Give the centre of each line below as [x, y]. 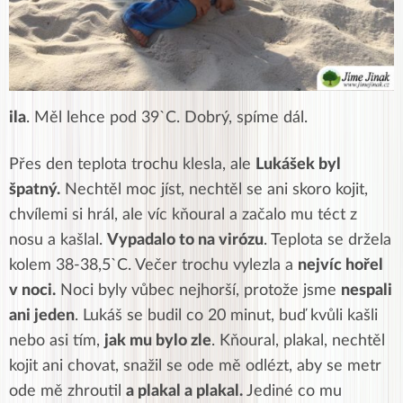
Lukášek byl [298, 165]
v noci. [32, 291]
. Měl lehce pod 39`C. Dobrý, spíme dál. [167, 118]
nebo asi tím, [57, 341]
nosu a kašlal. [58, 240]
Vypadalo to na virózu [185, 240]
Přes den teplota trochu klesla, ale [132, 165]
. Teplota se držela [327, 240]
